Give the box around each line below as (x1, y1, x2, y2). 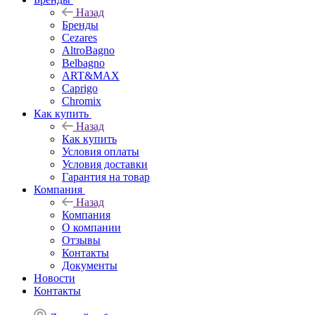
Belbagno (62, 56, 105, 69)
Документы (62, 259, 117, 271)
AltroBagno (62, 44, 115, 56)
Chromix (62, 94, 101, 107)
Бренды (62, 18, 98, 31)
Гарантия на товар (62, 170, 150, 183)
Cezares (62, 31, 97, 44)
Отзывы (62, 233, 101, 246)
